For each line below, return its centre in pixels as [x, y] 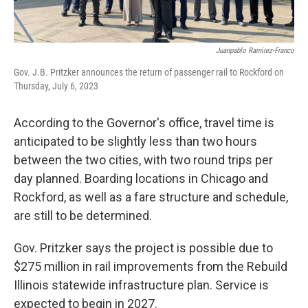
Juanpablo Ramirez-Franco [255, 51]
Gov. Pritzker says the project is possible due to [143, 248]
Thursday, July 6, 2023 [56, 86]
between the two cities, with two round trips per [143, 160]
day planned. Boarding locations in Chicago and [141, 178]
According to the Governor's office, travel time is [144, 123]
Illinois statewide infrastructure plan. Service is [141, 285]
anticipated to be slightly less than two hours [135, 141]
